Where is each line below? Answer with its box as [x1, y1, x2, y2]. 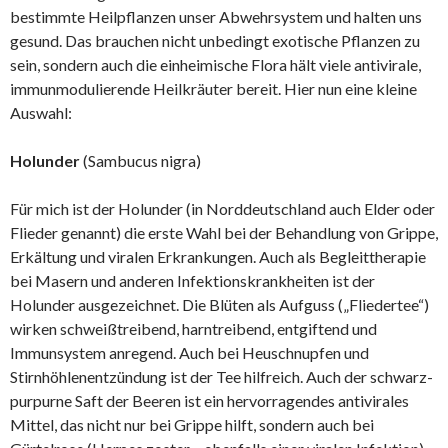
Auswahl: [10, 103, 72, 122]
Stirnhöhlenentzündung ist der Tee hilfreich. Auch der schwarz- [10, 367, 433, 386]
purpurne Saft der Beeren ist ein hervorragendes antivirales [10, 391, 409, 410]
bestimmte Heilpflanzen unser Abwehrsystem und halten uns [10, 7, 422, 26]
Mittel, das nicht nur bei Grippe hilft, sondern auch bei [10, 415, 374, 434]
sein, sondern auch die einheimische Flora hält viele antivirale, [10, 55, 421, 74]
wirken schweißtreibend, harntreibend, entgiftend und [10, 319, 377, 338]
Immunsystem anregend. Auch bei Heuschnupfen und [10, 343, 369, 362]
